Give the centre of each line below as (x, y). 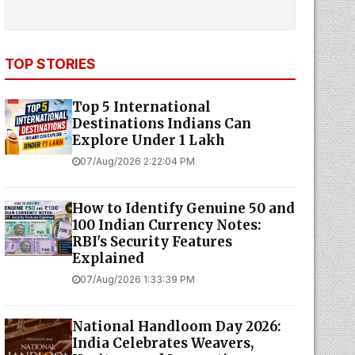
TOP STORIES (50, 64)
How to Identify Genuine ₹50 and (183, 208)
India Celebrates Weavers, (162, 343)
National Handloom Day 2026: (176, 326)
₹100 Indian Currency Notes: (166, 225)
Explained (108, 258)
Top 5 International (141, 107)
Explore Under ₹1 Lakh (148, 140)
